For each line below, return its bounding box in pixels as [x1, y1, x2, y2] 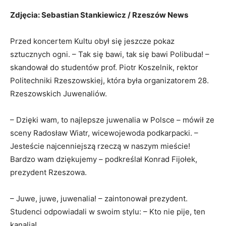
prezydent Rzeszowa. [10, 167, 89, 177]
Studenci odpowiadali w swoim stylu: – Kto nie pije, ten [10, 206, 205, 216]
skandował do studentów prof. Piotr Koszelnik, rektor [10, 62, 198, 72]
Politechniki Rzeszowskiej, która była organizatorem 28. [10, 75, 209, 85]
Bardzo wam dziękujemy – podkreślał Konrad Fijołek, [10, 154, 197, 164]
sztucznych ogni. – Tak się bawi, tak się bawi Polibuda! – [10, 49, 209, 59]
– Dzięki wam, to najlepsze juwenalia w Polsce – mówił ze [10, 115, 214, 125]
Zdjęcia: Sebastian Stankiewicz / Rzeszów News [10, 10, 188, 20]
